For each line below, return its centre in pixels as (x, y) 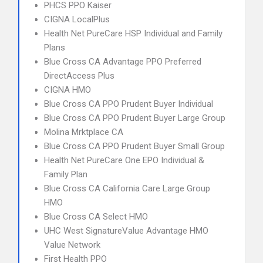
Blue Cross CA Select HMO (96, 217)
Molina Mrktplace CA (84, 132)
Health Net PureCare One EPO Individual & (124, 160)
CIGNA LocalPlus (77, 19)
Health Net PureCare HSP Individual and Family (133, 33)
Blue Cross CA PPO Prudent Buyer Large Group (135, 118)
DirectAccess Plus (79, 76)
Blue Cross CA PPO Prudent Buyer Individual (129, 104)
